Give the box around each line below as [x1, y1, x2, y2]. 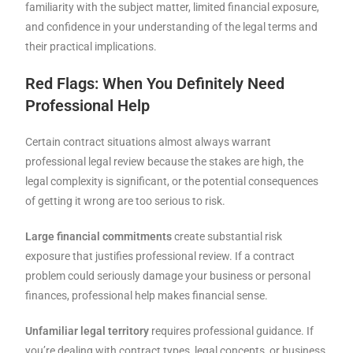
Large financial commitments [25, 230, 173, 243]
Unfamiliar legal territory [25, 325, 150, 338]
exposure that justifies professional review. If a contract [25, 250, 295, 263]
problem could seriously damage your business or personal [25, 269, 311, 283]
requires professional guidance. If [149, 325, 314, 338]
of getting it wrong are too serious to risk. [25, 195, 226, 208]
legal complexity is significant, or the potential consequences [25, 175, 319, 188]
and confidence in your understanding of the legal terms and [25, 20, 318, 34]
